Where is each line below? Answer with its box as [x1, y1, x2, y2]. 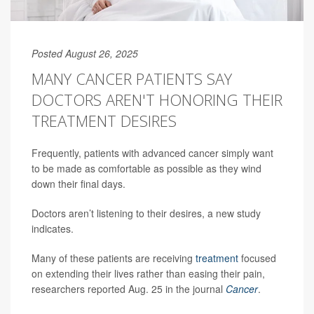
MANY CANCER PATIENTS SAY [32, 67, 232, 89]
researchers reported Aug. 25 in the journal [32, 281, 226, 296]
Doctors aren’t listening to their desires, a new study [32, 205, 261, 220]
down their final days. [32, 176, 125, 191]
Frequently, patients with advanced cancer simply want [32, 145, 273, 160]
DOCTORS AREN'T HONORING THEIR [32, 88, 282, 110]
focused [238, 250, 276, 265]
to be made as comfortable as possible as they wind [32, 161, 261, 175]
